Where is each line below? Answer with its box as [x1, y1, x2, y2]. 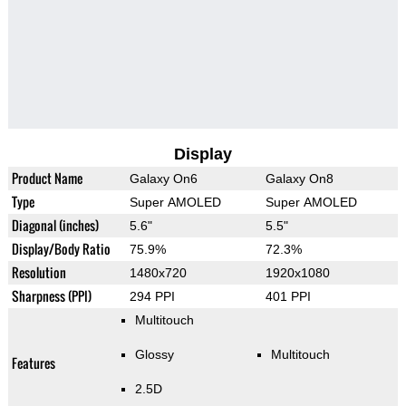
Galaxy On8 [265, 171, 333, 187]
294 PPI [129, 289, 175, 304]
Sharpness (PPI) [11, 286, 92, 306]
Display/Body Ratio [11, 239, 111, 259]
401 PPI [265, 289, 311, 304]
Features [11, 353, 55, 373]
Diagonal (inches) [11, 216, 99, 236]
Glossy [134, 347, 174, 362]
